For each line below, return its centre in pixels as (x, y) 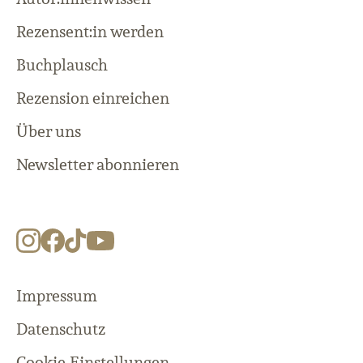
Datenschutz (61, 329)
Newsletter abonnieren (98, 164)
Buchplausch (62, 64)
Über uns (49, 131)
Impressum (57, 296)
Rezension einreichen (93, 98)
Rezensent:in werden (90, 31)
